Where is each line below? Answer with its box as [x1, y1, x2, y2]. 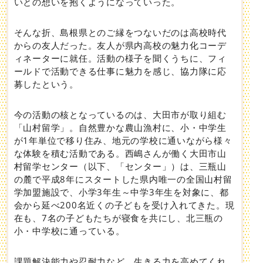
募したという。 [14, 77, 79, 90]
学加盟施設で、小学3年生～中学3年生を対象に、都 [14, 186, 229, 198]
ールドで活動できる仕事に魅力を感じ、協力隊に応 [14, 65, 227, 77]
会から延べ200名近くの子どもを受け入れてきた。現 [14, 198, 235, 211]
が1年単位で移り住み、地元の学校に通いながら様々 [14, 134, 232, 146]
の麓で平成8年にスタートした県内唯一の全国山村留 [14, 173, 232, 185]
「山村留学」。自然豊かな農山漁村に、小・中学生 [14, 121, 227, 133]
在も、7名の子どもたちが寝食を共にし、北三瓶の [14, 211, 223, 224]
